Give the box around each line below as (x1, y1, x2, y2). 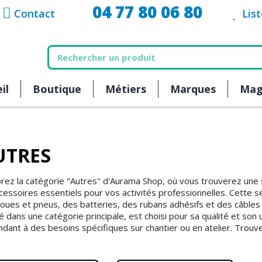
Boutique (33, 81, 81, 96)
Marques (170, 81, 216, 96)
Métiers (105, 81, 146, 96)
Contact (14, 6, 56, 20)
